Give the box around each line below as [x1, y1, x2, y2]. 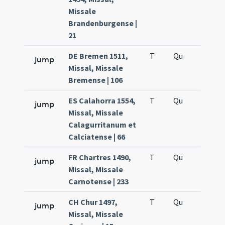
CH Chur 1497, [68, 197, 118, 207]
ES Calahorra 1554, [68, 95, 136, 105]
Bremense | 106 [68, 75, 123, 85]
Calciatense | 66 [68, 132, 126, 142]
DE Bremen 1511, [68, 51, 129, 61]
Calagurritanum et [68, 120, 137, 130]
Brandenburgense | [68, 18, 138, 28]
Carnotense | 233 [68, 176, 129, 186]
